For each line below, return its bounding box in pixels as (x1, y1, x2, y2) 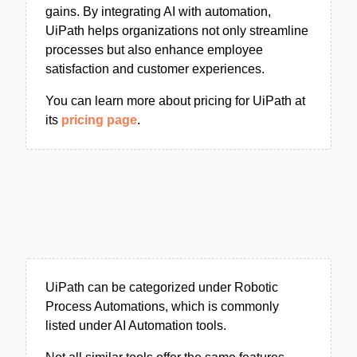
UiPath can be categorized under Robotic (45, 280, 278, 294)
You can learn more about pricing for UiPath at (45, 94, 305, 108)
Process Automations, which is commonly (45, 300, 279, 313)
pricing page (61, 113, 137, 127)
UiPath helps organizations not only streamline (45, 24, 308, 37)
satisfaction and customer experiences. (45, 62, 265, 76)
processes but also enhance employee (45, 43, 263, 57)
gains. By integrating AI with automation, (45, 5, 271, 18)
